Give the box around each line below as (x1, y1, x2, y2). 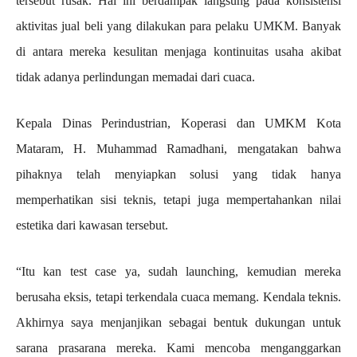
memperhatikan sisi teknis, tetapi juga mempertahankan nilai (16, 193, 341, 207)
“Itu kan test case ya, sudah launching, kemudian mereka (16, 265, 341, 279)
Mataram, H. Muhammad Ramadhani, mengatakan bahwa (16, 142, 341, 156)
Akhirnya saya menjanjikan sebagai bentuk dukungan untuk (16, 316, 341, 330)
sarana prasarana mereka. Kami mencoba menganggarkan (16, 341, 341, 355)
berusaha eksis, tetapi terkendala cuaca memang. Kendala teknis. (16, 290, 341, 304)
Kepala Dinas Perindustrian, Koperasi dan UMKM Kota (16, 116, 341, 131)
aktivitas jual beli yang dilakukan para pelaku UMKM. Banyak (16, 19, 341, 33)
